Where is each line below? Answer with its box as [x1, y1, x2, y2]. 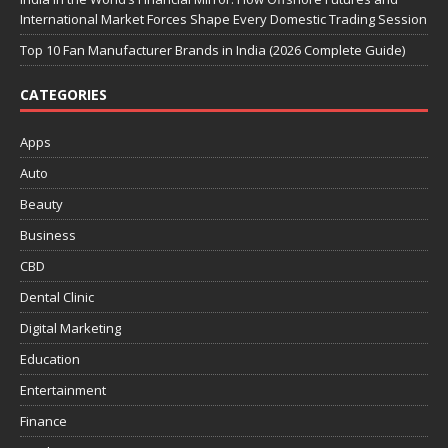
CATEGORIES [20, 85, 107, 105]
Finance [20, 412, 67, 431]
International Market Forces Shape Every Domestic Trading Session [20, 10, 427, 29]
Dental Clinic [20, 288, 94, 307]
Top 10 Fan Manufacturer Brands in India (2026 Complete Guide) [20, 41, 405, 60]
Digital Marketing [20, 319, 121, 338]
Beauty [20, 195, 63, 214]
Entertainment [20, 381, 106, 400]
